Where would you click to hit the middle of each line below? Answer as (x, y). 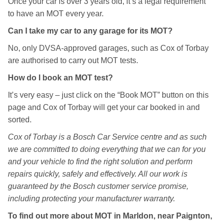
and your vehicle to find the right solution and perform (100, 162)
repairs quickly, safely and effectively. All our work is (98, 174)
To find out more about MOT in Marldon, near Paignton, (110, 216)
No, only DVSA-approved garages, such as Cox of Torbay (108, 48)
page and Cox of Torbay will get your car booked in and (104, 107)
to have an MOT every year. (56, 14)
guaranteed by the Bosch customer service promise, (98, 186)
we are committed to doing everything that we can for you (107, 149)
